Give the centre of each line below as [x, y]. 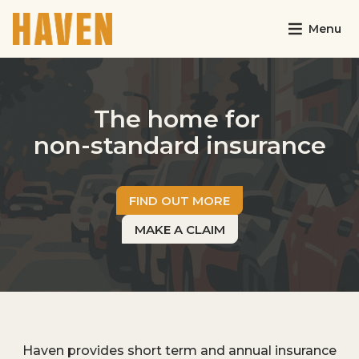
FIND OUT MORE [179, 200]
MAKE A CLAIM [179, 229]
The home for [179, 119]
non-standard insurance [179, 145]
